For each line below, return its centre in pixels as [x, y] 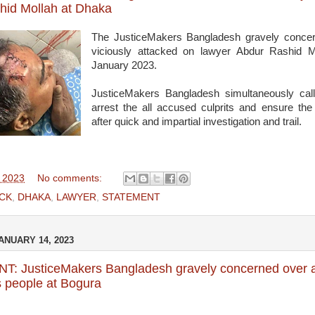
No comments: [71, 178]
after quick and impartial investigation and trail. [196, 122]
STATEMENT [131, 198]
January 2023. [124, 65]
